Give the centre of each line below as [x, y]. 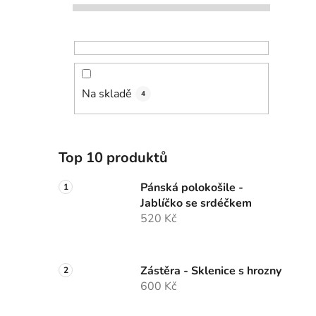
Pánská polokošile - [192, 188]
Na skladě [107, 94]
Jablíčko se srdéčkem [196, 203]
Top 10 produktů [113, 158]
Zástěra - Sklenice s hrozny [211, 271]
